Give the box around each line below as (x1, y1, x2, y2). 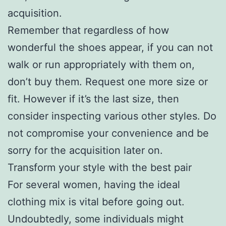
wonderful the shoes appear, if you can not (8, 41, 213, 53)
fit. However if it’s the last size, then (8, 92, 179, 105)
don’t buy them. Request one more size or (8, 75, 208, 88)
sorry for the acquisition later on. (8, 144, 163, 156)
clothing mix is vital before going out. (8, 195, 185, 208)
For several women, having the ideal (8, 178, 180, 191)
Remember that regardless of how (8, 24, 169, 36)
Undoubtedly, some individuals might (8, 212, 184, 225)
